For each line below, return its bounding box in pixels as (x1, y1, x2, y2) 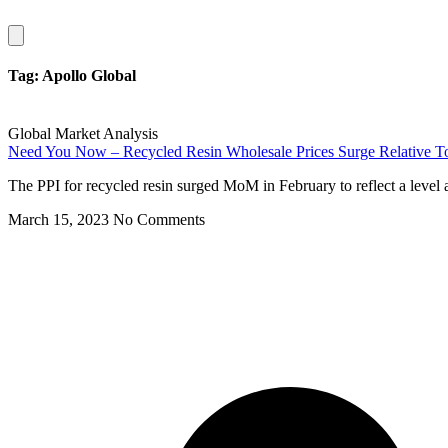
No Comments (113, 210, 205, 228)
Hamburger (15, 27, 78, 42)
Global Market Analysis (8, 124, 158, 142)
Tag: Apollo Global (8, 67, 136, 85)
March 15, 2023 (8, 210, 113, 228)
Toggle (15, 42, 53, 57)
